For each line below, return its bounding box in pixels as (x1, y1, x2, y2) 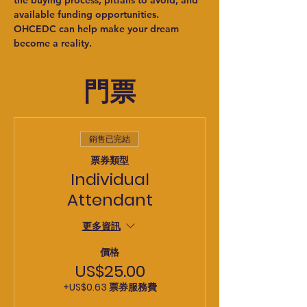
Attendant (66, 188, 153, 211)
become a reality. (14, 37, 92, 49)
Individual (70, 168, 149, 191)
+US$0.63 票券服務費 (62, 280, 157, 294)
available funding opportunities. (14, 8, 162, 21)
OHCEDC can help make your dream (14, 23, 182, 35)
